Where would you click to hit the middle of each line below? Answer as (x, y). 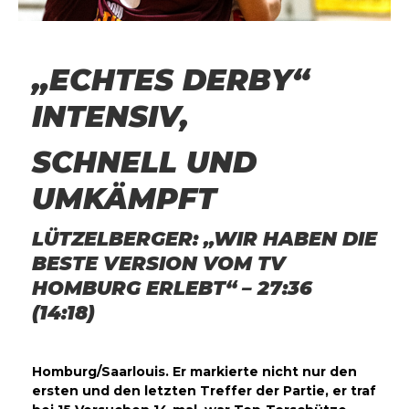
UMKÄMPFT (124, 198)
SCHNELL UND (144, 162)
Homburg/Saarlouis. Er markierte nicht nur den (194, 371)
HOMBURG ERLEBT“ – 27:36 (172, 288)
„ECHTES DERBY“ (171, 79)
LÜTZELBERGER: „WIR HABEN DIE (204, 238)
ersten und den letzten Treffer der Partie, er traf (204, 390)
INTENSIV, (110, 116)
